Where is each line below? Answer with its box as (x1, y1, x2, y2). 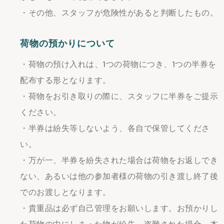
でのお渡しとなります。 (20, 187, 111, 197)
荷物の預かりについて (20, 37, 115, 49)
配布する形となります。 (20, 75, 111, 85)
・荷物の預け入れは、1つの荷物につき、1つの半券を (20, 59, 216, 69)
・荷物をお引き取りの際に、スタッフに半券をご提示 (20, 91, 218, 101)
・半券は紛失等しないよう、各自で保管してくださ (20, 123, 210, 133)
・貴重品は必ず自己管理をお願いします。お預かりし (20, 203, 218, 213)
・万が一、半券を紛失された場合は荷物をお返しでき (20, 155, 218, 165)
